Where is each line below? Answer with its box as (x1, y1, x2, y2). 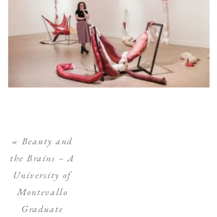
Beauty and (22, 134, 73, 147)
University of (13, 168, 72, 181)
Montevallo (16, 185, 68, 198)
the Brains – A (10, 151, 75, 164)
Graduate (21, 202, 63, 215)
